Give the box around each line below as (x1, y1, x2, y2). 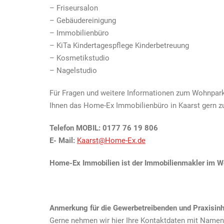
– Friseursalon (49, 3, 98, 12)
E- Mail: (49, 135, 75, 145)
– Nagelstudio (49, 65, 97, 75)
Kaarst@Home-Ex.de (77, 135, 145, 145)
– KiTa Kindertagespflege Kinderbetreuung (49, 40, 189, 50)
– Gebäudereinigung (49, 15, 116, 25)
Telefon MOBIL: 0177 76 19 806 (49, 123, 158, 132)
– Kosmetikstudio (49, 53, 109, 62)
